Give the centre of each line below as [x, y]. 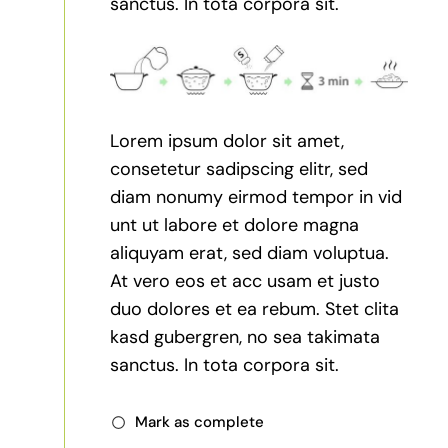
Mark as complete [200, 422]
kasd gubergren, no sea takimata [245, 337]
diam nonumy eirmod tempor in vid [256, 197]
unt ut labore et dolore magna [235, 225]
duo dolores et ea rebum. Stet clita [255, 309]
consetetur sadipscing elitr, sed [239, 169]
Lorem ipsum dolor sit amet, [227, 141]
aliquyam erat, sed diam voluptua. [250, 253]
